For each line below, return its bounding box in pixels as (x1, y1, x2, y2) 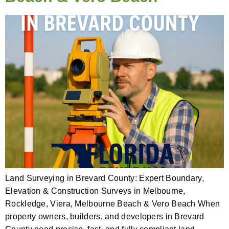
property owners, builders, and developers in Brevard (5, 212, 204, 221)
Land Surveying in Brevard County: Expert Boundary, (5, 173, 204, 182)
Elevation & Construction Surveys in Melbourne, (5, 186, 186, 195)
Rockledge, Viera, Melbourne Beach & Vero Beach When (5, 199, 220, 208)
